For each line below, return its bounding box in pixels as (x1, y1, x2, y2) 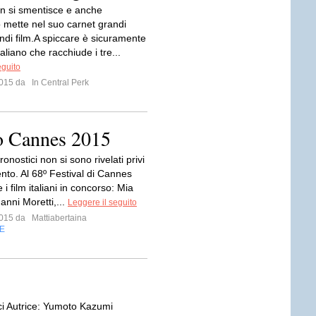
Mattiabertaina (30, 213, 87, 223)
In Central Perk (30, 78, 89, 87)
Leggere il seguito (68, 197, 137, 207)
